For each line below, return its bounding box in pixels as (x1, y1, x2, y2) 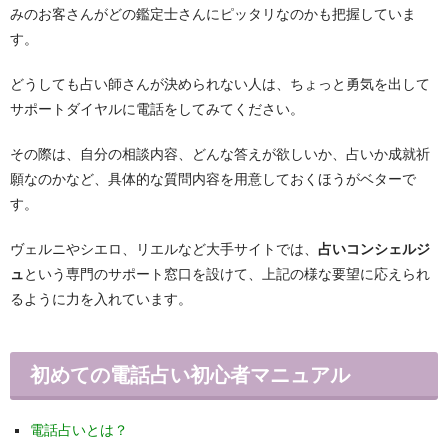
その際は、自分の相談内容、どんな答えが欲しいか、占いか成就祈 (10, 146, 430, 163)
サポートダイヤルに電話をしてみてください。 (10, 101, 304, 118)
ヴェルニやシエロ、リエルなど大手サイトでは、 (10, 241, 318, 258)
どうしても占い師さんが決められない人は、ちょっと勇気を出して (10, 76, 430, 93)
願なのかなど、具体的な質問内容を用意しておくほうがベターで (10, 171, 416, 188)
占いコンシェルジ (318, 241, 430, 258)
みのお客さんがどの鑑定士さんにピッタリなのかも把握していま (10, 6, 416, 23)
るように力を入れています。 (10, 291, 192, 308)
